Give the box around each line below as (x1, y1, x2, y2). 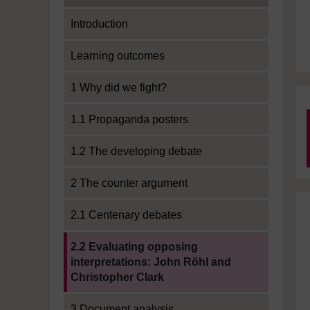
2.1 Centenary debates (71, 209, 182, 221)
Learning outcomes (71, 50, 165, 62)
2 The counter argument (71, 177, 188, 189)
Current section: (63, 233, 140, 245)
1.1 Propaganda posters (71, 113, 188, 125)
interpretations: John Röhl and (71, 256, 231, 268)
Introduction (71, 18, 128, 30)
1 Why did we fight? (71, 82, 167, 93)
